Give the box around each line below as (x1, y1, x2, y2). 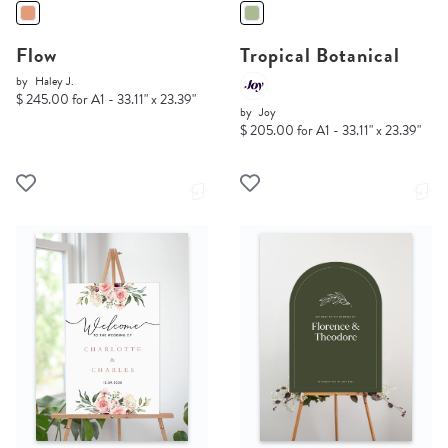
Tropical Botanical (240, 40, 400, 71)
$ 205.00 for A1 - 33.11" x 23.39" (240, 120, 421, 142)
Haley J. (35, 72, 74, 91)
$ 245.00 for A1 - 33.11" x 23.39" (16, 89, 196, 111)
